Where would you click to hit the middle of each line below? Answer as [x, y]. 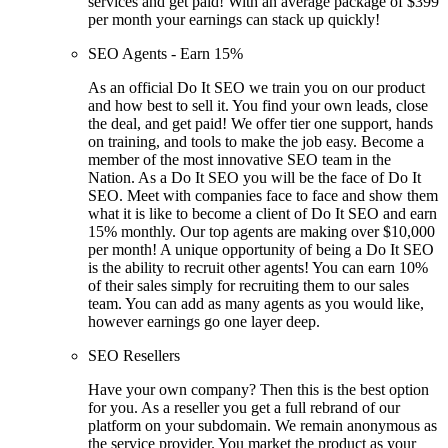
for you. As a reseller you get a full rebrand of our [244, 407]
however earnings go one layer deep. [204, 321]
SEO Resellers [134, 355]
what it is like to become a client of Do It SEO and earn [262, 213]
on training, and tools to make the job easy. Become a [256, 141]
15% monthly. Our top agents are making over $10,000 [261, 231]
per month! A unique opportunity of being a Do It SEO [261, 249]
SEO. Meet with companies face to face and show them [263, 195]
